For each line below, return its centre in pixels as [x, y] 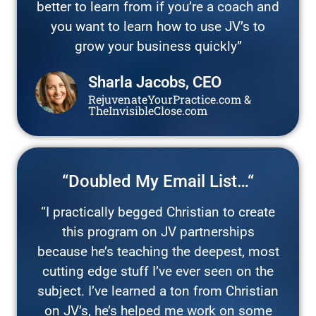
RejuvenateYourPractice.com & [170, 99]
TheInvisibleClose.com [148, 110]
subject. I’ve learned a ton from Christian [158, 291]
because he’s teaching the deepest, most [158, 251]
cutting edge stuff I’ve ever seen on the [158, 271]
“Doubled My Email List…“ [158, 181]
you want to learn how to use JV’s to [158, 26]
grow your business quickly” [158, 46]
